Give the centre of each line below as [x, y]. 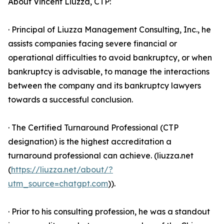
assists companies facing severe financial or [92, 43]
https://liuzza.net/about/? [62, 169]
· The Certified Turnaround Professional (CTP [93, 127]
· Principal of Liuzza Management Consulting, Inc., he [109, 29]
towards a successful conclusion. [70, 99]
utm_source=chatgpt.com [58, 183]
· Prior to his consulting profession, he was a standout [109, 211]
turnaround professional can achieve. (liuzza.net [101, 155]
